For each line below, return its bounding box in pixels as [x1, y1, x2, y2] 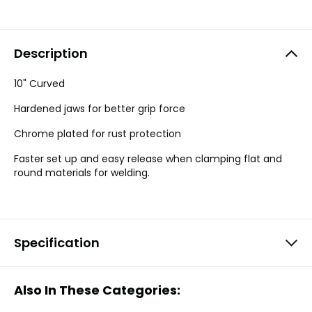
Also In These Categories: [14, 281, 180, 299]
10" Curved [14, 77, 65, 91]
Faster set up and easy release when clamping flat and [14, 152, 282, 166]
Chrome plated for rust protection [14, 127, 181, 141]
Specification [14, 234, 100, 251]
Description [14, 45, 88, 62]
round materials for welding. [14, 166, 150, 180]
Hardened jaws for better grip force [14, 102, 185, 116]
